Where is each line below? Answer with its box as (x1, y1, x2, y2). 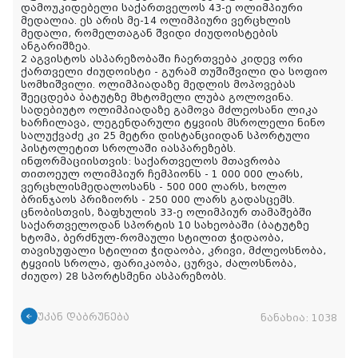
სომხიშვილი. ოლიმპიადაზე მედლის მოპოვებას (21, 79, 296, 91)
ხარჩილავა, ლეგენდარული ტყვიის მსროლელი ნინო (21, 117, 325, 129)
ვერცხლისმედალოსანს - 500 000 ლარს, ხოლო (21, 181, 287, 193)
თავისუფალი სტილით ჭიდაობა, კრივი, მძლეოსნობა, (21, 245, 326, 257)
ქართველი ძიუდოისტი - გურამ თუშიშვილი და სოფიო (21, 66, 328, 78)
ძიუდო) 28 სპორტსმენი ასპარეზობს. (21, 271, 226, 283)
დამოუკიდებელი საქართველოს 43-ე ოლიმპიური (21, 2, 303, 14)
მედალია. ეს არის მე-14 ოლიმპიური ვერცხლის (21, 15, 291, 27)
